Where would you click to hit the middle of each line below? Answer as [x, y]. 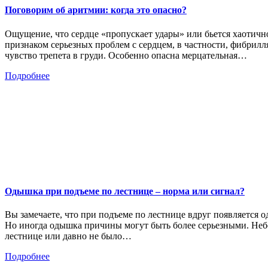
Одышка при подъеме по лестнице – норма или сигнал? [125, 191]
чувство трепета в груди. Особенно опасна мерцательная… [126, 55]
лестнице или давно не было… [68, 236]
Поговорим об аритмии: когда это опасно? [96, 10]
